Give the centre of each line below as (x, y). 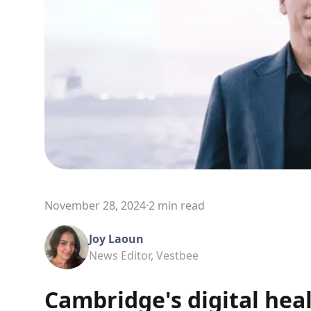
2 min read (177, 206)
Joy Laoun (116, 239)
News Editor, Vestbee (144, 256)
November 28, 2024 (95, 206)
